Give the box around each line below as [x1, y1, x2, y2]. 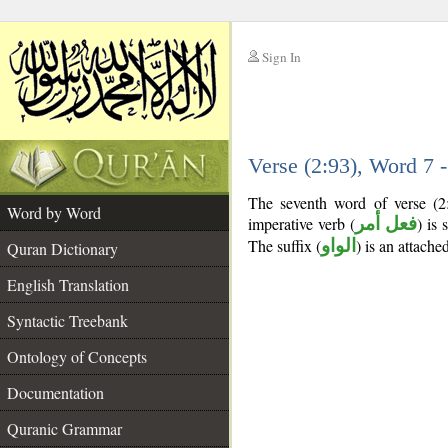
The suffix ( [248, 235, 321, 256]
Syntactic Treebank [7, 310, 128, 331]
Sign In [262, 48, 301, 66]
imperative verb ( [248, 213, 355, 234]
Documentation [7, 382, 104, 403]
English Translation [7, 274, 129, 295]
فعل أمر [354, 213, 418, 234]
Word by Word [7, 202, 101, 223]
